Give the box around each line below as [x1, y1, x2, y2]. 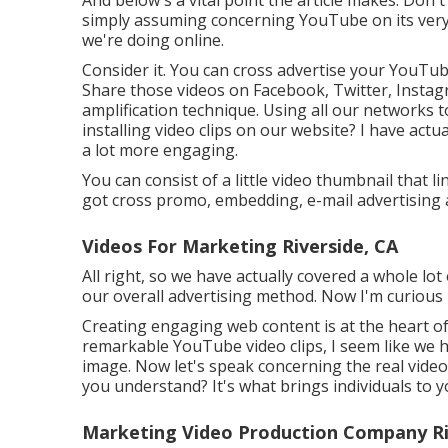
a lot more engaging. [82, 138, 238, 161]
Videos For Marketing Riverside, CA [82, 233, 398, 258]
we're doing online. [82, 28, 224, 51]
